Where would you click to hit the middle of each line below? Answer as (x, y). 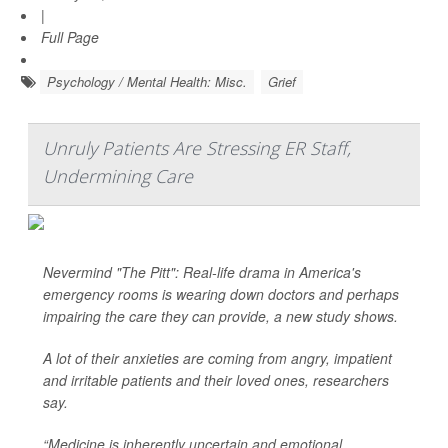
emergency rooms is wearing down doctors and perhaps (221, 294)
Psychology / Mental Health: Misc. (147, 81)
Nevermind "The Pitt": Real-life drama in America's (202, 272)
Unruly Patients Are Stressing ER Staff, (197, 148)
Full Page (70, 37)
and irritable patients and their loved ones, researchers (216, 380)
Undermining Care (118, 176)
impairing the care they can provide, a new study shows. (220, 316)
